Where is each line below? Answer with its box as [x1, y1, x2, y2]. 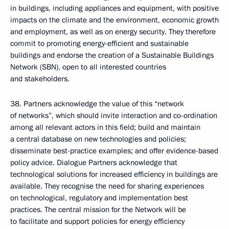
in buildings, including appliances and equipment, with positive [10, 3, 219, 13]
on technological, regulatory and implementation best [10, 193, 188, 203]
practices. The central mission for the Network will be [10, 204, 186, 215]
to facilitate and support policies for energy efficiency [10, 216, 185, 226]
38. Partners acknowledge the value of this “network [10, 99, 184, 109]
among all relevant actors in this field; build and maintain [10, 122, 200, 132]
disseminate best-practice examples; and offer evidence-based [10, 146, 218, 156]
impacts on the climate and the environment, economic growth [10, 15, 219, 25]
